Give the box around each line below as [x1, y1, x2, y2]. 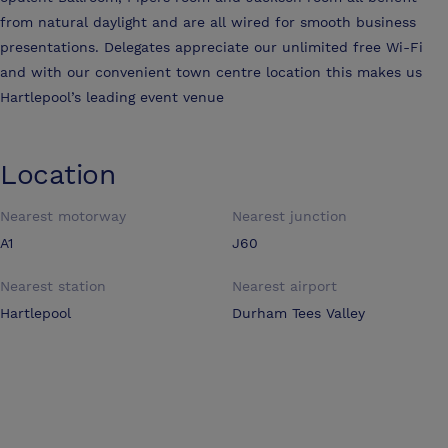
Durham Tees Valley [232, 305, 365, 322]
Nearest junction [232, 208, 347, 225]
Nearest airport [232, 278, 337, 295]
